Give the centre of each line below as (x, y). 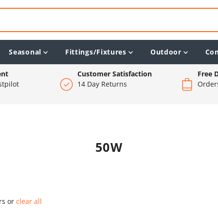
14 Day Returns (102, 84)
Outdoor (166, 52)
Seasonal (25, 52)
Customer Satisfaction (114, 73)
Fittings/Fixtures (96, 52)
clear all (29, 201)
